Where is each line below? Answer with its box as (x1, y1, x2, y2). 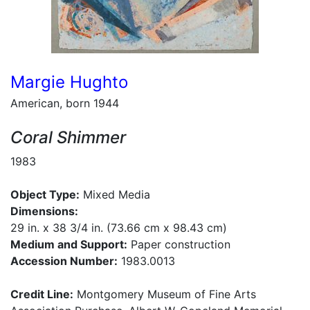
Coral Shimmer (10, 127, 126, 147)
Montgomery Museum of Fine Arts (73, 287, 256, 301)
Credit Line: (10, 287, 73, 301)
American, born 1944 (10, 96, 119, 110)
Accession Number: (10, 254, 118, 268)
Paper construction (127, 237, 230, 251)
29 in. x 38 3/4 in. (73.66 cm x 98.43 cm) (10, 221, 227, 235)
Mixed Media (80, 188, 150, 201)
